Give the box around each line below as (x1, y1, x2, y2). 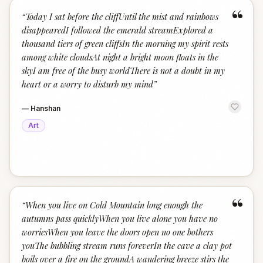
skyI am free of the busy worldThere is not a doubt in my (22, 65, 225, 76)
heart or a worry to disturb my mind (22, 78, 153, 90)
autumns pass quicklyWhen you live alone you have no (22, 213, 218, 224)
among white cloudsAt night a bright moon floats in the (22, 51, 218, 63)
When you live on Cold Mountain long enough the (25, 199, 203, 211)
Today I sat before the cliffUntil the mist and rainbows (25, 11, 218, 22)
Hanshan (31, 104, 60, 113)
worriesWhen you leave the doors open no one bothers (22, 226, 213, 238)
